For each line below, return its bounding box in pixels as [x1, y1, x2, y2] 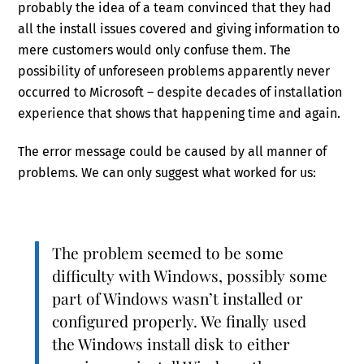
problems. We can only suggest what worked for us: [18, 164, 317, 180]
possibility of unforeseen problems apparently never [18, 63, 331, 79]
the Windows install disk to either [51, 333, 290, 355]
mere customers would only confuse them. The [18, 41, 292, 58]
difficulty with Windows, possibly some [51, 265, 327, 287]
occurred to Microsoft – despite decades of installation [18, 84, 343, 100]
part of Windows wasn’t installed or [51, 288, 303, 310]
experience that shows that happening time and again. [18, 105, 341, 121]
